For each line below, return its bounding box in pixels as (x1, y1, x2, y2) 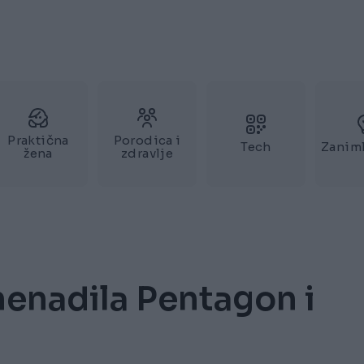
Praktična (7, 132, 69, 148)
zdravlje (121, 145, 173, 161)
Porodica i (113, 132, 181, 148)
